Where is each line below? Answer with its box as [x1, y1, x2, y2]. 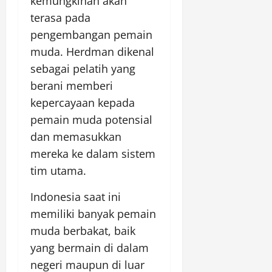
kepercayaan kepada [30, 95, 135, 110]
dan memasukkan [30, 129, 121, 144]
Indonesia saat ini [30, 189, 121, 205]
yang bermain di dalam [30, 240, 149, 256]
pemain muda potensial [30, 112, 152, 127]
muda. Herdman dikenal [30, 44, 154, 59]
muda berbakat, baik [30, 223, 135, 239]
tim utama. [30, 163, 86, 178]
